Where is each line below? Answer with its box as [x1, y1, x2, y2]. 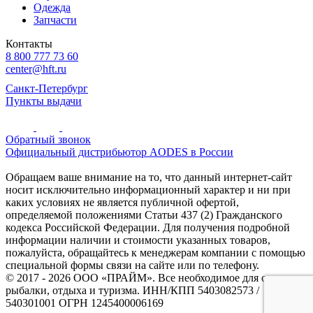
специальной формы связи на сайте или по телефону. [6, 259, 259, 271]
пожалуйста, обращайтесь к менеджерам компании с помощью [6, 246, 305, 259]
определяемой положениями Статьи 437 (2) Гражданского [6, 208, 282, 221]
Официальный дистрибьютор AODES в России [6, 145, 233, 158]
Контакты [6, 37, 52, 50]
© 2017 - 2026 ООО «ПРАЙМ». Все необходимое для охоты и [6, 271, 299, 284]
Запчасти [34, 13, 77, 26]
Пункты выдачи [6, 94, 82, 107]
